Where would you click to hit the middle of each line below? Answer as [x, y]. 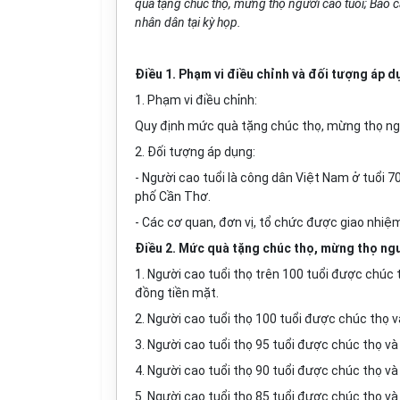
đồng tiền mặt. [177, 293]
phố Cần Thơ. [173, 196]
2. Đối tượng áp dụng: [195, 152]
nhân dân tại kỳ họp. [188, 22]
